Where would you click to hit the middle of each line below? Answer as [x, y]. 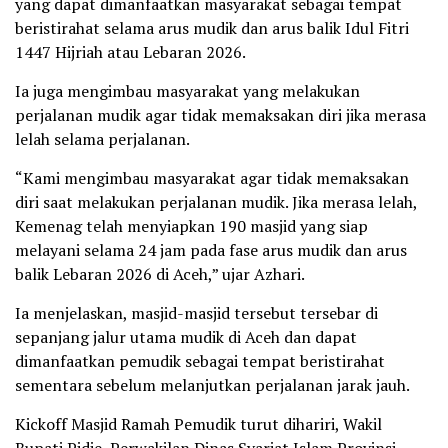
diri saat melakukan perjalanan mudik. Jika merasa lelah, [216, 201]
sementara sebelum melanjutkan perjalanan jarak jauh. [212, 384]
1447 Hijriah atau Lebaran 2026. [130, 51]
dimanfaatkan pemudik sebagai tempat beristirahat [200, 360]
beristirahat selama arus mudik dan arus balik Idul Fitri [212, 27]
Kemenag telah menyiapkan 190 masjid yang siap [191, 225]
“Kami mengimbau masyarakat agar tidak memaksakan [212, 177]
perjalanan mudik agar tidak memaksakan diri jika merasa [220, 114]
